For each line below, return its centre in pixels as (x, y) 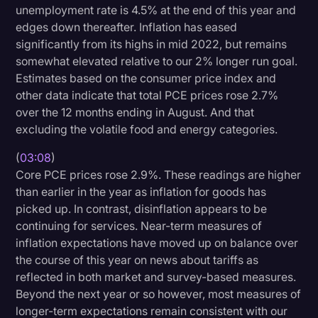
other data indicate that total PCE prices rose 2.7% (147, 95)
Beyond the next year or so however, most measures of (159, 294)
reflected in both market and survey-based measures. (156, 276)
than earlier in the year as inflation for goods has (141, 191)
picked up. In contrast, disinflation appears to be (142, 208)
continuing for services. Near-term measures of (139, 225)
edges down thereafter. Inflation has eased (127, 27)
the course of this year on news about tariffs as (137, 259)
